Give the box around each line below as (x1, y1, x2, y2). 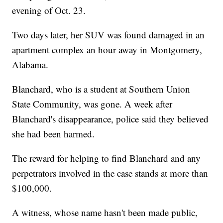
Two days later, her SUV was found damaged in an (12, 28, 205, 41)
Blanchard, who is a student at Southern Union (12, 83, 191, 96)
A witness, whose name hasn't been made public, (12, 206, 198, 219)
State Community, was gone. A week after (12, 98, 173, 111)
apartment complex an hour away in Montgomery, (12, 43, 203, 56)
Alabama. (12, 58, 49, 71)
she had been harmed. (12, 127, 95, 140)
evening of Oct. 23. (12, 4, 86, 17)
